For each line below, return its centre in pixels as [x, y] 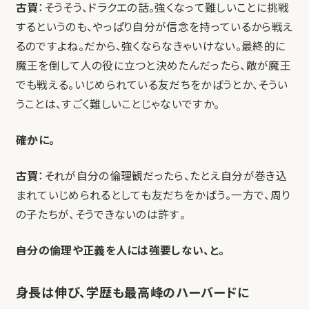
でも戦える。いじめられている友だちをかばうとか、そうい [152, 85]
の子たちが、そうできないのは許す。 [101, 215]
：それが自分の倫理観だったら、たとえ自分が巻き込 [162, 176]
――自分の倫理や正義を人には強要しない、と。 [120, 250]
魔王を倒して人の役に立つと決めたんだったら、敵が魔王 [153, 66]
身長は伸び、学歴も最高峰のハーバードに [132, 292]
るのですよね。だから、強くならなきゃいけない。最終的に [151, 46]
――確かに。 [35, 140]
